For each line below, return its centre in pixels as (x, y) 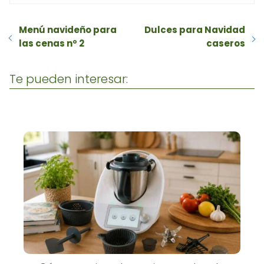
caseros (226, 44)
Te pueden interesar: (69, 79)
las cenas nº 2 (52, 44)
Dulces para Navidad (195, 30)
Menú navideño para (68, 30)
